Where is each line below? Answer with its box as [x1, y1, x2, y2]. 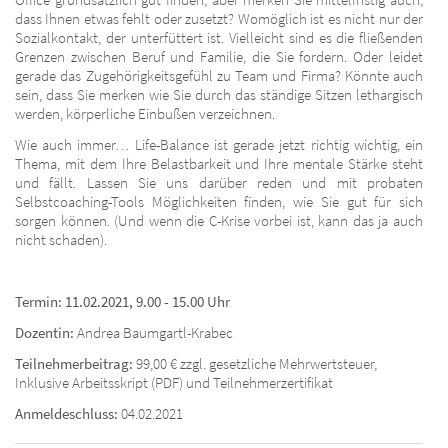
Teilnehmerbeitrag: [15, 353, 133, 373]
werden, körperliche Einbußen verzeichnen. [15, 103, 275, 123]
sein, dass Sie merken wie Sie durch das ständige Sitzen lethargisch [15, 84, 423, 104]
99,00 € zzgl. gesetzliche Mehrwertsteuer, [133, 353, 377, 373]
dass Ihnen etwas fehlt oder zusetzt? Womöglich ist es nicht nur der [15, 8, 423, 28]
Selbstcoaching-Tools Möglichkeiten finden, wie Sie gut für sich [15, 191, 423, 211]
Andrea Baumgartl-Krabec [77, 322, 233, 342]
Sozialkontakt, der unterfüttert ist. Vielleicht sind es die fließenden [15, 27, 423, 47]
